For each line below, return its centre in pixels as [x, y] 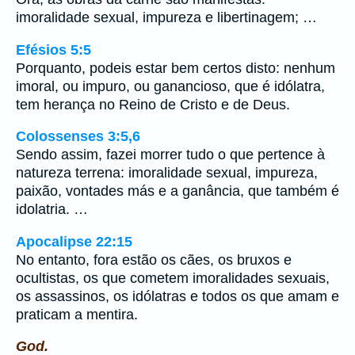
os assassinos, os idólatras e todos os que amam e [177, 296]
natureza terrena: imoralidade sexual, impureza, [167, 173]
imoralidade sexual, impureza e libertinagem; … [166, 18]
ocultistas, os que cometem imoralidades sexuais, [173, 278]
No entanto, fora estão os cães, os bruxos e [154, 260]
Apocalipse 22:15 [74, 241]
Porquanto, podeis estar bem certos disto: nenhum [176, 68]
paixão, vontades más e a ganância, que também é [177, 191]
